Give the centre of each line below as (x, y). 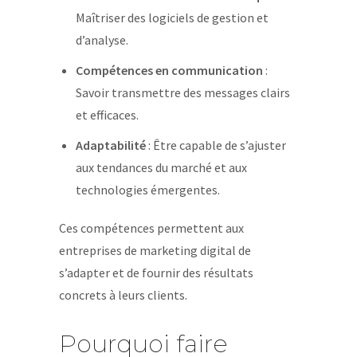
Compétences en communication (169, 70)
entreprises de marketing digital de (155, 250)
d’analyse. (102, 40)
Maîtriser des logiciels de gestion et (172, 18)
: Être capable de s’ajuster (216, 145)
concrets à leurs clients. (123, 295)
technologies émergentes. (147, 190)
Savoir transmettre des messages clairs (182, 92)
